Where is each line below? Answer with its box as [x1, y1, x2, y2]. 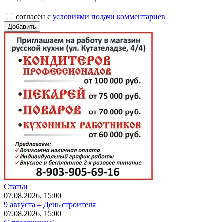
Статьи [4, 182, 28, 191]
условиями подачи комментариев [53, 12, 165, 21]
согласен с [16, 12, 53, 21]
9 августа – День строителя [4, 200, 96, 209]
